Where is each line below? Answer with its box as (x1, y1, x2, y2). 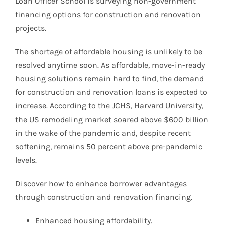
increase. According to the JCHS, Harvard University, (15, 100, 203, 110)
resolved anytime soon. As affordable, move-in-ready (15, 60, 205, 70)
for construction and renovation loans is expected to (15, 87, 207, 97)
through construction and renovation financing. (15, 192, 192, 202)
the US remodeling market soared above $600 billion (15, 114, 208, 124)
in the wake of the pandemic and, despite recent (15, 128, 191, 138)
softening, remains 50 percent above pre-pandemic (15, 141, 202, 151)
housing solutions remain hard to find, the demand (15, 73, 204, 83)
